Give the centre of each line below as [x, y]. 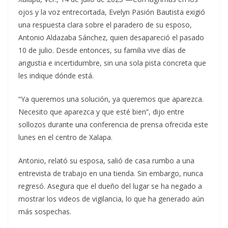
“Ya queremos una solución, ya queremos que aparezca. [111, 99]
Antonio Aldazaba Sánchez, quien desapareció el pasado [111, 38]
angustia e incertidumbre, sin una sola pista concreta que [112, 63]
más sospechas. [45, 212]
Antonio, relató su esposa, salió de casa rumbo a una [106, 161]
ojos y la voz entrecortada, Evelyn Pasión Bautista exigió [112, 12]
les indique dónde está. [56, 76]
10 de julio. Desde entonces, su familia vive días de [102, 50]
